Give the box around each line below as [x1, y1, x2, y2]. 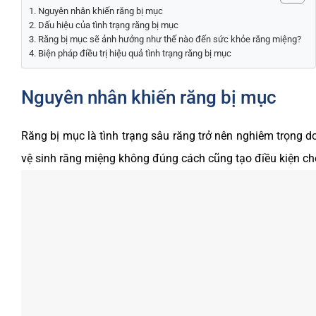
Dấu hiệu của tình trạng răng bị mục [37, 19, 178, 30]
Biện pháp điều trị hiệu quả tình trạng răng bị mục [37, 47, 231, 59]
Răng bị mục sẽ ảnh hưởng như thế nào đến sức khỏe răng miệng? [37, 33, 301, 44]
